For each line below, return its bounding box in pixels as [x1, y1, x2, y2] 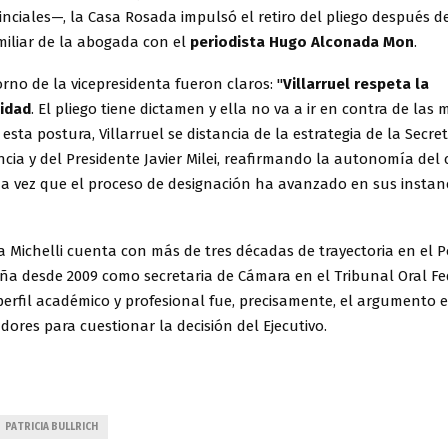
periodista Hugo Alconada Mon [190, 32, 414, 51]
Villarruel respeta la [283, 74, 429, 93]
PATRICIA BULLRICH [5, 420, 98, 433]
